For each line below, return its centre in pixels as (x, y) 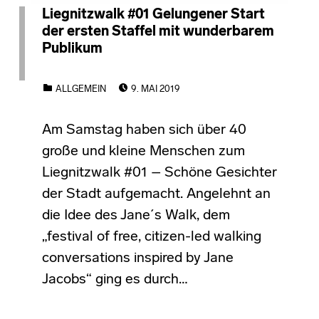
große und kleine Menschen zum (143, 151)
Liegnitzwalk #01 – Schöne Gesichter (159, 173)
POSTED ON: (158, 80)
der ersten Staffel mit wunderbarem (158, 32)
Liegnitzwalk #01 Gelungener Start (153, 15)
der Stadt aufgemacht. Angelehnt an (156, 194)
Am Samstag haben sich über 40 (144, 130)
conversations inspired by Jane (137, 258)
